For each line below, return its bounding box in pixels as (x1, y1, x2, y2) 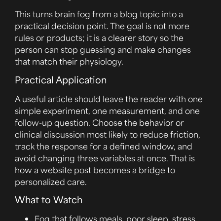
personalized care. (15, 176, 87, 187)
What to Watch (15, 193, 82, 205)
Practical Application (15, 73, 107, 85)
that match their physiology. (15, 56, 123, 67)
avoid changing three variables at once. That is (15, 152, 195, 163)
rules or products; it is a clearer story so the (15, 32, 184, 43)
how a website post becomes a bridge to (15, 164, 175, 175)
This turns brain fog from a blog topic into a (15, 8, 183, 20)
